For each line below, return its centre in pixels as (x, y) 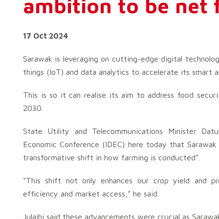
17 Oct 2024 (46, 36)
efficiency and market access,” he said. (91, 194)
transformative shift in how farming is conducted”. (111, 157)
